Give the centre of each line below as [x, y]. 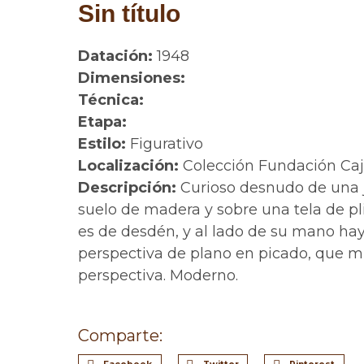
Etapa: [102, 122]
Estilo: [102, 144]
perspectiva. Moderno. [158, 275]
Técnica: [111, 100]
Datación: [115, 56]
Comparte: [120, 336]
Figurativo [165, 144]
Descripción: [127, 188]
